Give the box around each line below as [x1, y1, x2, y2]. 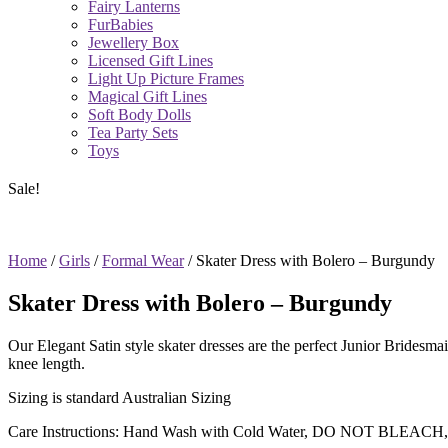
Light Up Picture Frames [88, 69, 244, 87]
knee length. [8, 354, 85, 372]
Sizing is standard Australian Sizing [8, 388, 231, 406]
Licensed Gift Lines [88, 51, 213, 69]
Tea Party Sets [88, 123, 178, 141]
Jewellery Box [88, 33, 179, 51]
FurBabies [88, 15, 153, 33]
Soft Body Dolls [88, 105, 191, 123]
